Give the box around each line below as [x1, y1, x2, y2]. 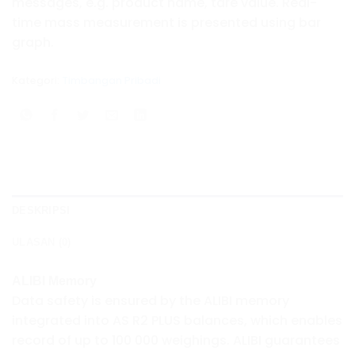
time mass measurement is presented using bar [12, 13, 321, 32]
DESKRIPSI [12, 204, 71, 217]
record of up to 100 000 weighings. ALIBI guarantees [12, 331, 340, 350]
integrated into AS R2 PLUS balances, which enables [12, 311, 342, 330]
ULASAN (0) [12, 236, 71, 249]
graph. [12, 32, 54, 52]
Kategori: [12, 74, 62, 88]
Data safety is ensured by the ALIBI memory [12, 292, 289, 311]
